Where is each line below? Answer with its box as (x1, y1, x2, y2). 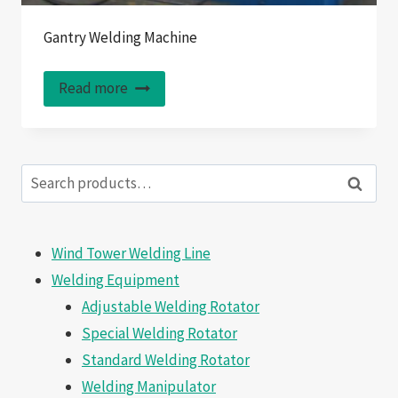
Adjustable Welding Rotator (82, 297, 259, 317)
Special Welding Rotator (82, 323, 237, 344)
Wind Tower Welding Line (52, 243, 211, 264)
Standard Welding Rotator (82, 350, 250, 370)
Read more (58, 78, 128, 99)
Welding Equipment (52, 270, 179, 291)
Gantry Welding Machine (43, 27, 197, 47)
